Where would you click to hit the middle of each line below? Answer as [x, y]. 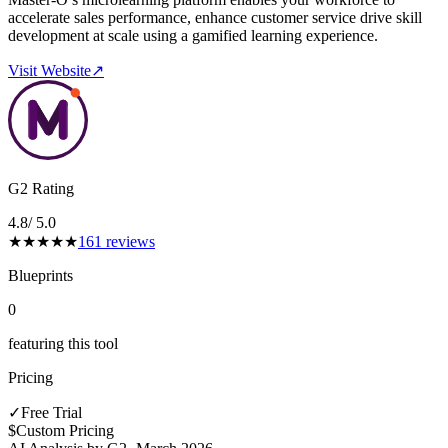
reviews [128, 241]
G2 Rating [41, 188]
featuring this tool [63, 343]
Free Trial [51, 412]
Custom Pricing [65, 430]
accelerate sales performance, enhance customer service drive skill [215, 17]
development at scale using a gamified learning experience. [193, 35]
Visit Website [49, 70]
